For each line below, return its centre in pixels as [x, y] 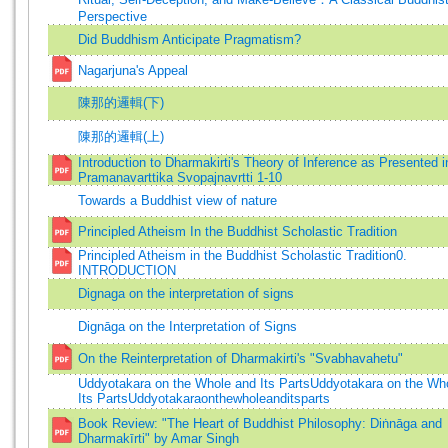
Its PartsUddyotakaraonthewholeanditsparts [204, 398]
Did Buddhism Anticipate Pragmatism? [189, 39]
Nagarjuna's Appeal [133, 70]
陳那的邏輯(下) [121, 102]
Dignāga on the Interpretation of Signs [187, 326]
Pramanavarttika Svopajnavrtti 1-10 [180, 177]
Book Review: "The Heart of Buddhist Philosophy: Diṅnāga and [260, 423]
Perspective [112, 16]
